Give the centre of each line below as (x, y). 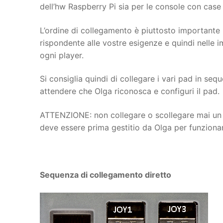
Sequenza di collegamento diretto (106, 175)
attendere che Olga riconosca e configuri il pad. (130, 91)
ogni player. (62, 55)
